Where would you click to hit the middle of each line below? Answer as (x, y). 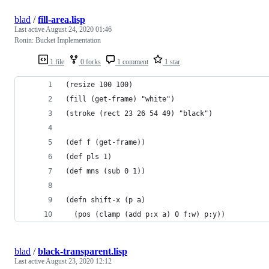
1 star (171, 62)
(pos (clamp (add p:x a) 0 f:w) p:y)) (145, 214)
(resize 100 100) (99, 84)
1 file (56, 62)
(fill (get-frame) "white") (120, 99)
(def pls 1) (89, 156)
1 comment (132, 62)
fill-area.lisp (62, 19)
